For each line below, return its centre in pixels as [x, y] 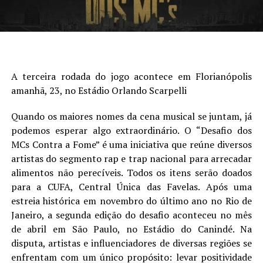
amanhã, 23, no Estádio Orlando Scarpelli [99, 90]
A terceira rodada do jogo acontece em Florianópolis [131, 76]
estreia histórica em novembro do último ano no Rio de [131, 200]
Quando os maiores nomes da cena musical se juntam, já [131, 116]
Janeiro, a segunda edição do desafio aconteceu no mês [131, 215]
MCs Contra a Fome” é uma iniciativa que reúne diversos [131, 144]
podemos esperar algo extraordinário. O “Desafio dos [131, 130]
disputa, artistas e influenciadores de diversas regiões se [131, 243]
